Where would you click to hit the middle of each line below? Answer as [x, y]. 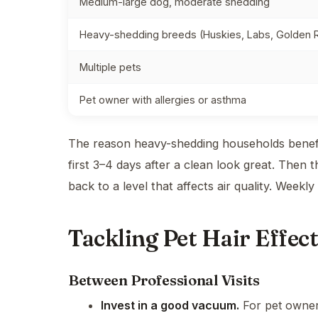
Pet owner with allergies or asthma [163, 100]
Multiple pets [110, 67]
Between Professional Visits [164, 280]
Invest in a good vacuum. [170, 305]
